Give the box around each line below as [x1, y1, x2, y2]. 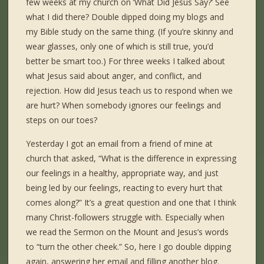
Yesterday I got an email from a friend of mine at [26, 138, 213, 150]
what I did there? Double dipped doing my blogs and [26, 11, 225, 23]
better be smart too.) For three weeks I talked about [26, 55, 226, 67]
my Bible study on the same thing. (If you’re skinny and [26, 26, 234, 38]
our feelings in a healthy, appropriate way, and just [26, 167, 219, 179]
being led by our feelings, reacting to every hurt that [26, 182, 223, 194]
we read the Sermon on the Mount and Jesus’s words [26, 226, 229, 238]
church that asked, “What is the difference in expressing [26, 153, 237, 164]
